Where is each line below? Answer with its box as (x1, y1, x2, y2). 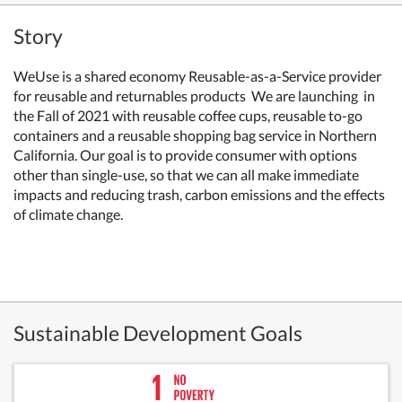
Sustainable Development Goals (13, 320, 302, 345)
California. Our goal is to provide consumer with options (13, 146, 357, 163)
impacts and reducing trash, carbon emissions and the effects (13, 186, 385, 203)
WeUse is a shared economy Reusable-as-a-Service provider (13, 67, 381, 84)
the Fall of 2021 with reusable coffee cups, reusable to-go (13, 107, 363, 124)
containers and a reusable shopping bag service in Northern (13, 127, 377, 144)
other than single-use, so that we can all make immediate (13, 166, 359, 183)
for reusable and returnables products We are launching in (13, 87, 375, 104)
